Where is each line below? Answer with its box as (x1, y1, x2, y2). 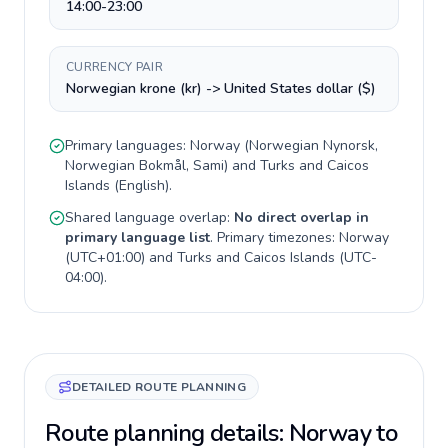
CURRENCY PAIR (66, 59, 163, 75)
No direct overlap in (234, 208, 369, 227)
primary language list (65, 228, 210, 247)
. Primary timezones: (210, 228, 339, 247)
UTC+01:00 (70, 248, 141, 267)
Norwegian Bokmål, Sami (65, 156, 224, 175)
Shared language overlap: (65, 208, 234, 227)
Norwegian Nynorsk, (249, 136, 378, 155)
